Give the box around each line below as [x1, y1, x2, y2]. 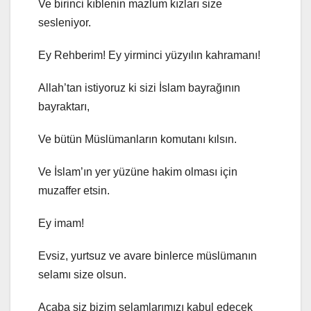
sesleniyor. [38, 17, 91, 29]
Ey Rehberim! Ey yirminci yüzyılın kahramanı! [38, 49, 260, 62]
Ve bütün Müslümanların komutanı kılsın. [38, 133, 237, 146]
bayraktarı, [38, 101, 90, 113]
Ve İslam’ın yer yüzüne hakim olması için [38, 166, 237, 178]
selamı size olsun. [38, 269, 126, 281]
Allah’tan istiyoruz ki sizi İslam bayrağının [38, 82, 240, 94]
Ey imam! [38, 217, 84, 230]
